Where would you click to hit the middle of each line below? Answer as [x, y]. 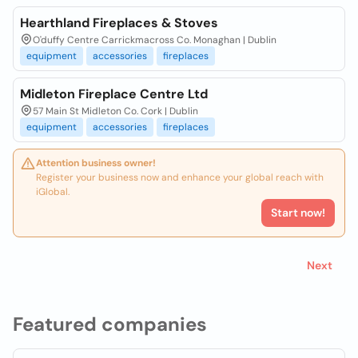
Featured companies [110, 324]
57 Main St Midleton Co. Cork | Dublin [115, 111]
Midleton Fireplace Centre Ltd [114, 94]
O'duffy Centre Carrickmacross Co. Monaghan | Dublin [155, 40]
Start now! [298, 213]
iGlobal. [53, 192]
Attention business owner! [96, 163]
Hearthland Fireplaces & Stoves [119, 23]
